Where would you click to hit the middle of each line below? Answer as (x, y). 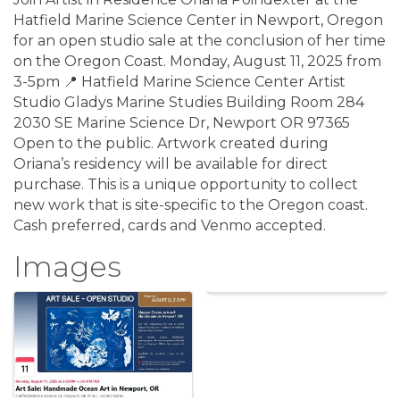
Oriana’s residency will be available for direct (171, 163)
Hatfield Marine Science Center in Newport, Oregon (198, 20)
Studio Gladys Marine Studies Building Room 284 (189, 102)
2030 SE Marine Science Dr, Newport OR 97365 (182, 122)
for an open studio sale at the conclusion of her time (200, 40)
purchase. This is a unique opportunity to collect (186, 184)
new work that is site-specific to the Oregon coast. (191, 204)
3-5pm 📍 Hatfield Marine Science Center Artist (179, 81)
